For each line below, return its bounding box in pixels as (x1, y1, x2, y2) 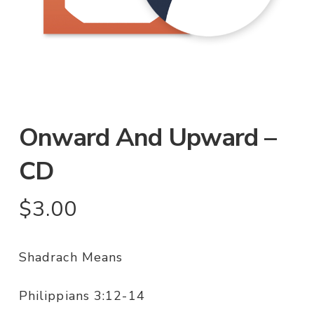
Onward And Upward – (18, 121, 276, 156)
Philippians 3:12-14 (18, 287, 145, 305)
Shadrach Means (18, 249, 123, 266)
